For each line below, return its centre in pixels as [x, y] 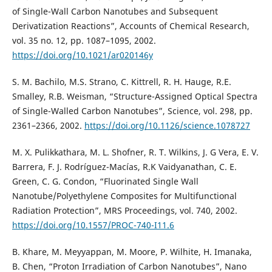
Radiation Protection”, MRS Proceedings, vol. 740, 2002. [124, 211]
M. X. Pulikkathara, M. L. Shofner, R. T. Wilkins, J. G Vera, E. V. [135, 152]
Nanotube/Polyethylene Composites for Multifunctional [124, 196]
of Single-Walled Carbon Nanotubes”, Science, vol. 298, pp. [132, 111]
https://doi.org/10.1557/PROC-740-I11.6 [93, 225]
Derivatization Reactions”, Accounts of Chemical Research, [131, 26]
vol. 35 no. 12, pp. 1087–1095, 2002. [84, 41]
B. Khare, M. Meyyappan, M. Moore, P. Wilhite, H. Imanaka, [132, 252]
